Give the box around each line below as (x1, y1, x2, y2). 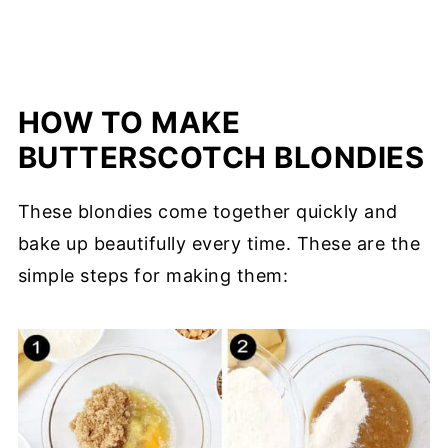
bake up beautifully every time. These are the (17, 233, 421, 254)
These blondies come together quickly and (17, 201, 398, 222)
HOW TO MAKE (17, 105, 241, 140)
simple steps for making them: (17, 265, 289, 286)
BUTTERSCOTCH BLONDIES (17, 140, 425, 175)
